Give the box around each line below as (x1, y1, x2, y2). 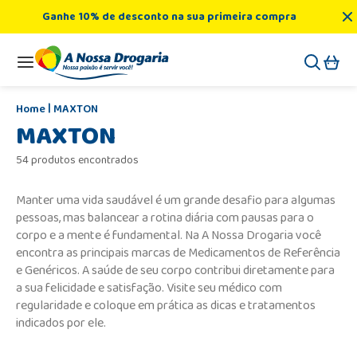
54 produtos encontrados (16, 151, 139, 169)
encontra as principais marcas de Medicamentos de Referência (16, 242, 340, 263)
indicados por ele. (16, 312, 106, 333)
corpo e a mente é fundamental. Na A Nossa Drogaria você (16, 225, 321, 245)
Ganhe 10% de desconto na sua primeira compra (41, 7, 296, 25)
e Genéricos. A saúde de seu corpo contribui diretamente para (16, 260, 335, 280)
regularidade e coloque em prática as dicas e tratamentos (16, 295, 316, 316)
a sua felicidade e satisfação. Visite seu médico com (16, 277, 282, 298)
